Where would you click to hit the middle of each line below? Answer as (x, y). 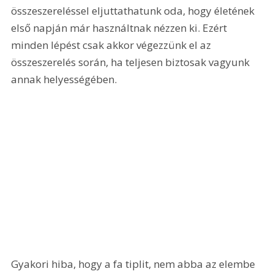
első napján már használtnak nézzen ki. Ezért (120, 28)
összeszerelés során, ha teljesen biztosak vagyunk (132, 62)
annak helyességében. (64, 80)
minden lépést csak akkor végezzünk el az (113, 45)
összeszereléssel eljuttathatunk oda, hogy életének (134, 11)
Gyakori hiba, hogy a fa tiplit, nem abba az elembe (135, 264)
